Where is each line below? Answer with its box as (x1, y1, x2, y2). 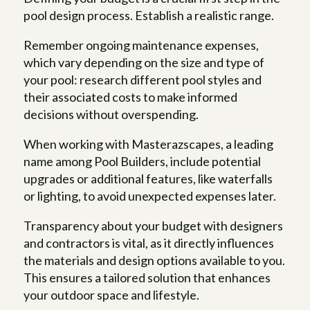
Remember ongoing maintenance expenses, (24, 37, 259, 53)
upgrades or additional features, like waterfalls (24, 171, 273, 187)
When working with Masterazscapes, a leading (24, 136, 274, 152)
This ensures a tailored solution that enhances (24, 270, 271, 286)
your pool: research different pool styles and (24, 72, 262, 88)
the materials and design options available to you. (24, 253, 286, 268)
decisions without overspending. (24, 107, 199, 122)
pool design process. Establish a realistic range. (24, 8, 275, 24)
